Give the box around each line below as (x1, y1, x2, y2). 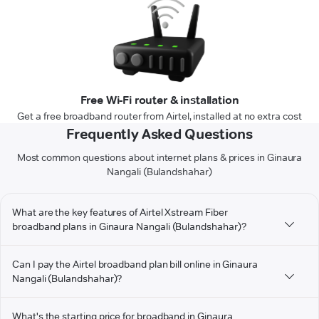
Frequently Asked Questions (66, 125, 253, 143)
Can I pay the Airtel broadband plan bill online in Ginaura (12, 258, 258, 271)
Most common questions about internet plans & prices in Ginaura (16, 151, 303, 164)
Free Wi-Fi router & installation (80, 93, 239, 108)
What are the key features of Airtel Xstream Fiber (12, 206, 228, 219)
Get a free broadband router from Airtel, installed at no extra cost (17, 110, 302, 123)
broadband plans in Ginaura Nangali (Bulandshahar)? (12, 220, 246, 234)
